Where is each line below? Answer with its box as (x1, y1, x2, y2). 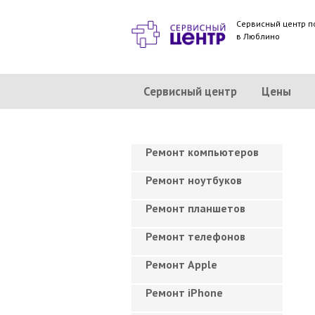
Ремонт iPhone (146, 285, 223, 300)
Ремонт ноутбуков (146, 173, 242, 187)
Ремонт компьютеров (146, 145, 259, 159)
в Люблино (236, 31, 281, 41)
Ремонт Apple (146, 257, 217, 271)
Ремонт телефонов (146, 229, 245, 243)
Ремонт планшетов (146, 201, 245, 215)
